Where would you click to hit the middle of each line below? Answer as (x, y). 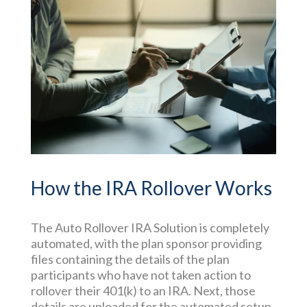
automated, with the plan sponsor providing (146, 243)
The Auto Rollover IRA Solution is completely (150, 227)
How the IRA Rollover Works (151, 187)
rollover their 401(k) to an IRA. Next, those (143, 290)
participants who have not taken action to (140, 274)
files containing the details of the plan (130, 259)
